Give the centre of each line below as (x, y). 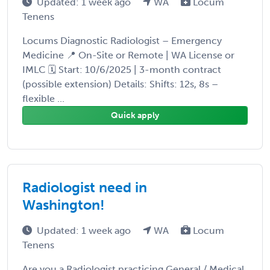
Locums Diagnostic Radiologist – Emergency (122, 40)
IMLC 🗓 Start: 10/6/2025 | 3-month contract (122, 69)
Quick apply (135, 115)
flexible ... (43, 98)
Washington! (64, 205)
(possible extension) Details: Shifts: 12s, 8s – (120, 84)
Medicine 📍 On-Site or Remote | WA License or (128, 55)
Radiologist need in (85, 187)
